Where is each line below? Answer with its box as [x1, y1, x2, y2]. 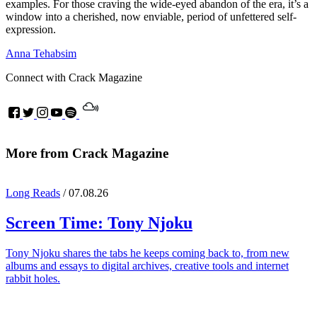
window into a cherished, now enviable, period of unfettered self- [6, 10, 296, 23]
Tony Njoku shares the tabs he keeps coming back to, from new [6, 247, 289, 260]
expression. [6, 23, 56, 35]
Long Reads [6, 187, 60, 200]
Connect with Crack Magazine [6, 71, 142, 83]
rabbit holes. [6, 272, 60, 285]
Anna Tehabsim [6, 47, 76, 59]
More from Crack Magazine [6, 145, 168, 161]
